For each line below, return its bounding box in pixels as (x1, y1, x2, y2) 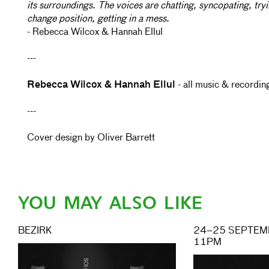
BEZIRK (18, 226, 52, 236)
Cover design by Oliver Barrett (27, 133, 155, 143)
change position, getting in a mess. (27, 14, 169, 24)
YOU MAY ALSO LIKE (18, 191, 202, 215)
